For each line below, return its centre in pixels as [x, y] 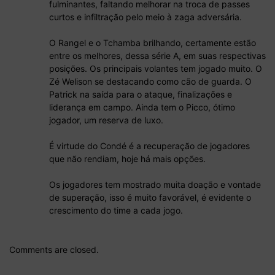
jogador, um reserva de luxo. [106, 120]
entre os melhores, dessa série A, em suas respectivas [157, 55]
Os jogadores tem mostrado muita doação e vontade [155, 184]
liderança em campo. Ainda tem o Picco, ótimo [142, 107]
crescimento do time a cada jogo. [116, 210]
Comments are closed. [54, 249]
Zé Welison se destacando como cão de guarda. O [150, 81]
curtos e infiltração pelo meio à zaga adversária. [145, 17]
